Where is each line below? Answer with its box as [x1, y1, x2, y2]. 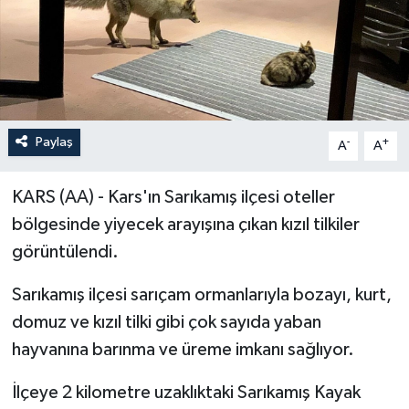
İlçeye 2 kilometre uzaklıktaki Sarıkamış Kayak [11, 383, 361, 402]
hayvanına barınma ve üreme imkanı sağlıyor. [11, 340, 354, 359]
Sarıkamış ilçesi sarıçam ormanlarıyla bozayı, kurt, [11, 285, 392, 304]
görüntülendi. [11, 242, 119, 261]
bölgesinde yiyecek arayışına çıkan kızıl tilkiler [11, 215, 360, 234]
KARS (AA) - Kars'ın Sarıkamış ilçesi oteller [11, 187, 335, 206]
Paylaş [35, 134, 73, 149]
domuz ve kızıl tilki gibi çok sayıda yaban [11, 312, 321, 331]
